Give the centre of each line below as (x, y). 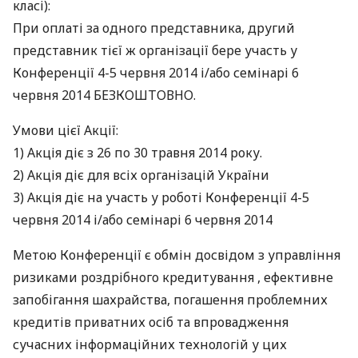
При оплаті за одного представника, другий (154, 28)
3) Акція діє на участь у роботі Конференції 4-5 (161, 197)
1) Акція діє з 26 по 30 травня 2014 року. (137, 153)
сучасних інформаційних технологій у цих (150, 344)
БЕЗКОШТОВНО (143, 95)
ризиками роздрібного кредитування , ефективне (173, 277)
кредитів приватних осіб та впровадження (151, 322)
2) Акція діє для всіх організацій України (141, 175)
